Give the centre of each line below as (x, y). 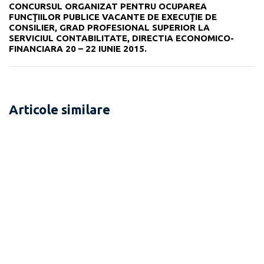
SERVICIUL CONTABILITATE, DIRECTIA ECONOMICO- (121, 38)
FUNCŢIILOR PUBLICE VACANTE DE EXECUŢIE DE (113, 16)
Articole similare (60, 109)
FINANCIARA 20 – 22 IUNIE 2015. (78, 48)
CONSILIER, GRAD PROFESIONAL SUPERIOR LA (109, 27)
